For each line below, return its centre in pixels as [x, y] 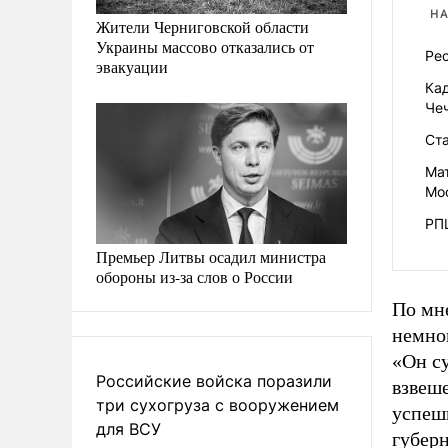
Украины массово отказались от [205, 46]
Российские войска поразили [214, 381]
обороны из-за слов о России [194, 276]
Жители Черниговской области [202, 26]
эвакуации [132, 66]
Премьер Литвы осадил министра [211, 256]
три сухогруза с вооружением [217, 405]
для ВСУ [128, 429]
